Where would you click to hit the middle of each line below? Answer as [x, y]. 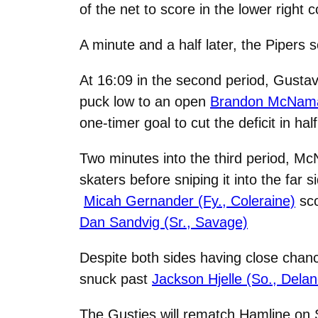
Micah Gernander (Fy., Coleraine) [190, 201]
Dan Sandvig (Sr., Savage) [164, 222]
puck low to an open [145, 101]
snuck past [116, 279]
